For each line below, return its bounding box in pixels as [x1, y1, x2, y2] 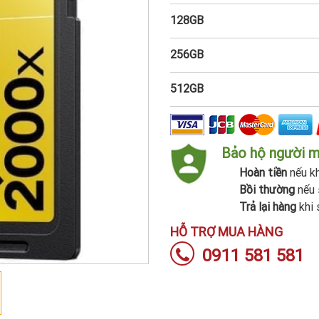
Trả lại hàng [239, 199, 296, 214]
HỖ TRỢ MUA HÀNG [170, 224, 283, 240]
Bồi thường [239, 182, 295, 197]
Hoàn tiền [239, 165, 287, 179]
